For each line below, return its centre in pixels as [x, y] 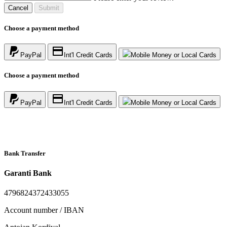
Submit [49, 8]
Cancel [18, 8]
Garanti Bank [28, 173]
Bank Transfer [25, 153]
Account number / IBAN [44, 210]
